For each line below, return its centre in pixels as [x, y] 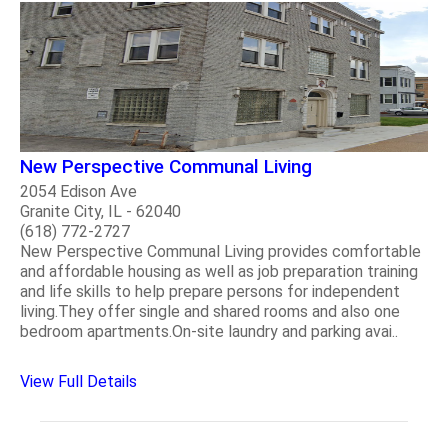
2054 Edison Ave [78, 191]
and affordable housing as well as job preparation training [219, 271]
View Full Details [78, 381]
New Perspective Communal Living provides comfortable [220, 251]
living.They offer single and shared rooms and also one [210, 311]
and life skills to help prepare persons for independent [210, 291]
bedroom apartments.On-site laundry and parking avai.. [209, 331]
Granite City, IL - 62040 [100, 211]
